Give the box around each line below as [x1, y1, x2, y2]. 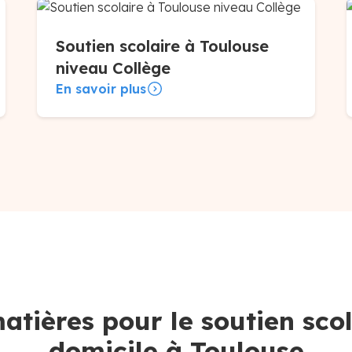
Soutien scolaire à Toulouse [56, 36, 269, 56]
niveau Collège [56, 58, 171, 78]
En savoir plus [56, 80, 147, 97]
